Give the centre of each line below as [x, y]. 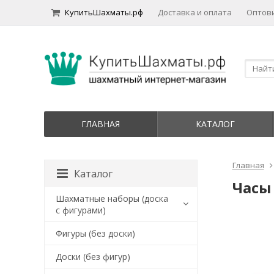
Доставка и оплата [195, 12]
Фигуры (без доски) [95, 233]
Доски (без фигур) [93, 257]
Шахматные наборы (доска [112, 198]
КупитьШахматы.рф [104, 12]
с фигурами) [81, 210]
